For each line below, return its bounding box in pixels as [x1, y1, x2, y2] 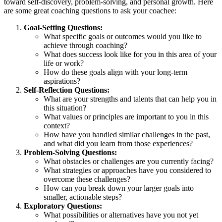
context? [44, 121, 70, 130]
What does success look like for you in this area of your [44, 50, 217, 58]
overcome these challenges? [44, 174, 130, 183]
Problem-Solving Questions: [24, 148, 117, 157]
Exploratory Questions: [24, 201, 102, 210]
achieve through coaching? [44, 41, 127, 50]
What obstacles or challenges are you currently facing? [44, 157, 214, 166]
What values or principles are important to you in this [44, 112, 209, 121]
